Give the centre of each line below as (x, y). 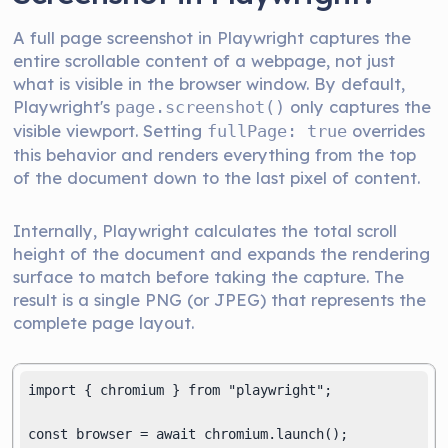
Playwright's (64, 106)
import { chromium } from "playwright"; (180, 390)
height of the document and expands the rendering (222, 253)
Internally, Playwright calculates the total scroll (205, 230)
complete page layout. (104, 322)
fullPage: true (277, 131)
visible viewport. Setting (110, 130)
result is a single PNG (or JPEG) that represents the (220, 299)
